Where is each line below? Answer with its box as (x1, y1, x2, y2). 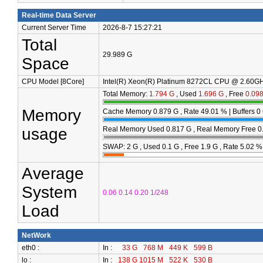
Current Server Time (22, 23, 86, 32)
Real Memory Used (103, 125, 166, 133)
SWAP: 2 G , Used (103, 143, 162, 151)
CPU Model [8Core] (22, 77, 84, 86)
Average (22, 164, 84, 183)
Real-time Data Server (22, 11, 96, 19)
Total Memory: (103, 90, 149, 98)
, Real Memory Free (191, 125, 258, 133)
